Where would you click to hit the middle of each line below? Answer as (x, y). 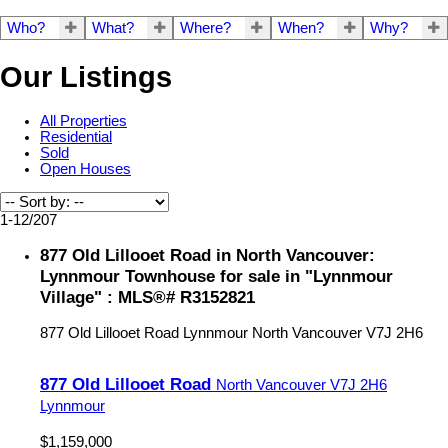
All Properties (83, 121)
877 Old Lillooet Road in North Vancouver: (207, 255)
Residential (76, 137)
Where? (206, 28)
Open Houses (85, 169)
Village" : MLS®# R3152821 (147, 297)
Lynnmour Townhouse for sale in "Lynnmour (216, 276)
